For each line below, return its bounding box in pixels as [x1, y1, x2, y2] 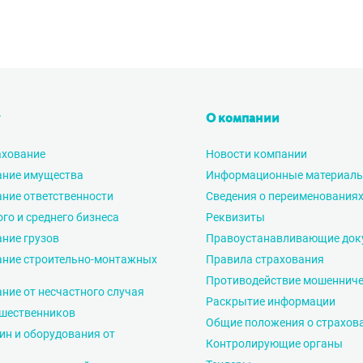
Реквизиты [206, 211, 265, 224]
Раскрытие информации [206, 295, 335, 308]
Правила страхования [206, 253, 324, 266]
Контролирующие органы [206, 337, 343, 350]
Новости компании [206, 147, 307, 160]
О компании [206, 113, 280, 126]
